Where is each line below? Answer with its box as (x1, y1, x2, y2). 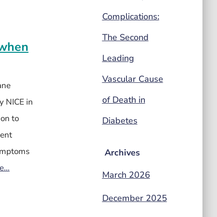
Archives (104, 147, 140, 158)
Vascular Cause (102, 73, 163, 85)
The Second (102, 31, 149, 43)
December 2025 (102, 192, 167, 204)
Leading (102, 52, 134, 64)
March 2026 (102, 169, 150, 181)
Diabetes (102, 115, 138, 126)
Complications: (102, 11, 159, 22)
